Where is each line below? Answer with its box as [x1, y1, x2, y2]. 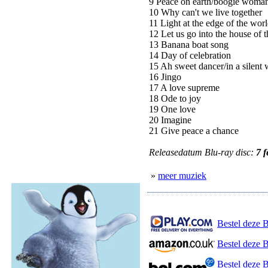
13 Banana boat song [149, 39, 229, 50]
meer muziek [158, 170, 206, 181]
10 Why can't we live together [149, 7, 262, 17]
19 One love [149, 104, 196, 114]
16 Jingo [149, 72, 181, 82]
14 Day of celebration [149, 50, 231, 60]
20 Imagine [149, 115, 191, 125]
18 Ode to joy [149, 93, 201, 103]
